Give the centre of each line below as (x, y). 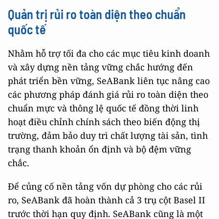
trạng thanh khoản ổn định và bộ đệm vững (99, 149)
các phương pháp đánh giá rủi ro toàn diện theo (108, 94)
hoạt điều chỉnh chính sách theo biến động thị (104, 122)
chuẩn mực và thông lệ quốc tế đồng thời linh (103, 108)
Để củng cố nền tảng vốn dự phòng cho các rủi (105, 186)
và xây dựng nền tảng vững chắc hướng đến (100, 67)
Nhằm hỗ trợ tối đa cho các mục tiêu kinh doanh (109, 53)
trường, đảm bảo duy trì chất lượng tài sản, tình (108, 135)
